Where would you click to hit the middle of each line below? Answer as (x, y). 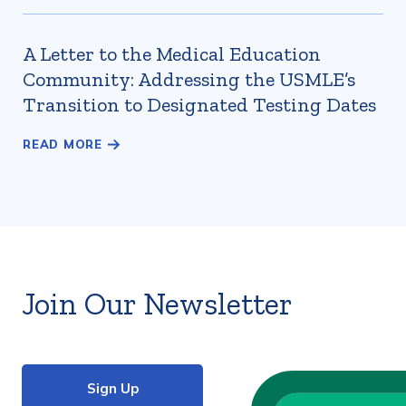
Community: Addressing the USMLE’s (189, 79)
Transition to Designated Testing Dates (199, 105)
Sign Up (112, 388)
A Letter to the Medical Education (172, 54)
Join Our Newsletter (157, 304)
